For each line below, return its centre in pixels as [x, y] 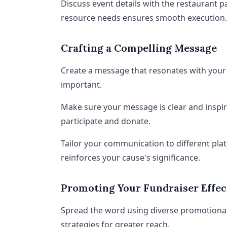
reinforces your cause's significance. [130, 158]
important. [81, 85]
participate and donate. [106, 121]
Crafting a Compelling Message [139, 48]
